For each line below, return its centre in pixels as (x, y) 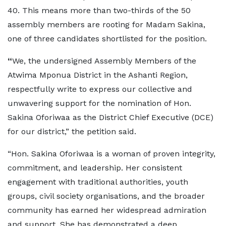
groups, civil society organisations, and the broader (106, 196)
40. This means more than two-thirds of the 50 (99, 10)
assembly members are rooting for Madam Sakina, (106, 24)
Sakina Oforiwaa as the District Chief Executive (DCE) (110, 117)
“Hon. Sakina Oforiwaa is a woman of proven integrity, (111, 154)
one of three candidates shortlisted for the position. (107, 39)
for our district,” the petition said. (72, 131)
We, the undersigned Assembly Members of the (104, 61)
